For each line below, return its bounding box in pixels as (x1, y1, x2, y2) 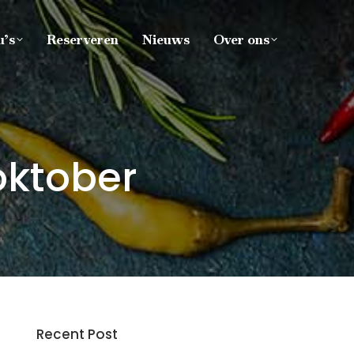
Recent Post (36, 325, 118, 344)
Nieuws (142, 30, 190, 48)
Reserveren (47, 30, 119, 48)
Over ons (213, 30, 269, 48)
